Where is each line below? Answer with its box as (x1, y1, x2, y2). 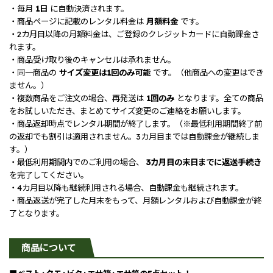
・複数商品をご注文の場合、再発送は (9, 93, 146, 104)
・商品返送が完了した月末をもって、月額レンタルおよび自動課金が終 (9, 196, 261, 206)
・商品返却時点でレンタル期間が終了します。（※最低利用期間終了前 (9, 119, 262, 129)
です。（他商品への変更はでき (151, 68, 263, 78)
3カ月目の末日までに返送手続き (146, 157, 261, 168)
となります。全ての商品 (174, 93, 263, 104)
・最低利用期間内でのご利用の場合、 (9, 157, 146, 168)
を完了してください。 (9, 170, 88, 180)
